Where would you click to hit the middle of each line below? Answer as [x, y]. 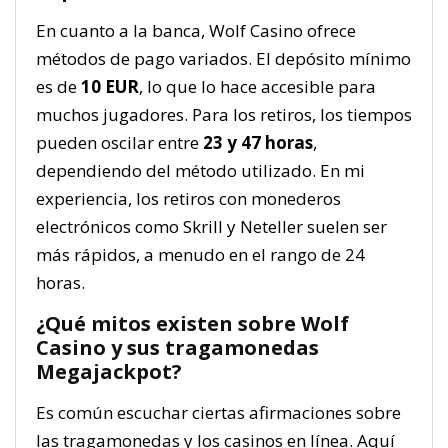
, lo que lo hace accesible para [257, 86]
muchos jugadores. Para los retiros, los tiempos [224, 114]
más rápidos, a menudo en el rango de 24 [200, 254]
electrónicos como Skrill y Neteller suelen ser [211, 226]
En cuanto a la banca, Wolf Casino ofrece [196, 30]
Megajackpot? [109, 371]
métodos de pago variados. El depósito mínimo [223, 58]
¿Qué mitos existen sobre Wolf [192, 323]
